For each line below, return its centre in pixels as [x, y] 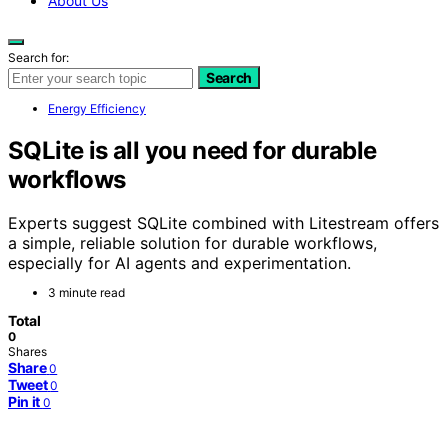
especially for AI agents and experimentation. [179, 263]
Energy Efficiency [97, 108]
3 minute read [86, 293]
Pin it [24, 402]
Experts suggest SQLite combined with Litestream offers [223, 223]
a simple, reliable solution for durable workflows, [192, 243]
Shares [27, 352]
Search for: [38, 57]
